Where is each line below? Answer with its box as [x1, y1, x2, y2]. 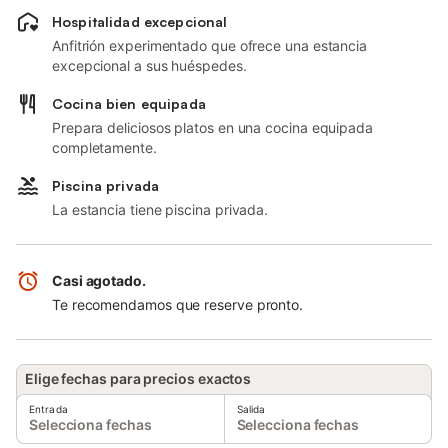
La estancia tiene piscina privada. [52, 201, 269, 218]
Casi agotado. [52, 272, 146, 289]
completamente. [52, 139, 157, 156]
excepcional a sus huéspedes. [52, 57, 247, 74]
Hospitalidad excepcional [52, 13, 228, 30]
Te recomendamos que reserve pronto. [52, 296, 304, 313]
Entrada [29, 403, 68, 415]
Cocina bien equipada [52, 95, 206, 112]
